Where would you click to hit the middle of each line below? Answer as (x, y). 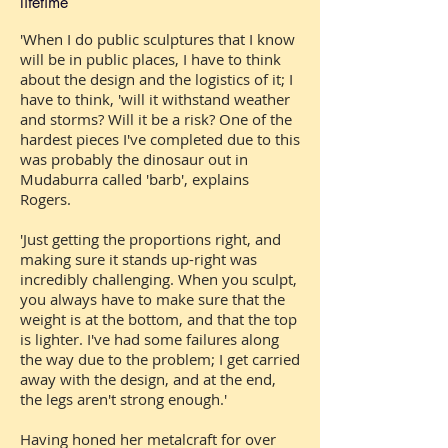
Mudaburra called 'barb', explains (134, 178)
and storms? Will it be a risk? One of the (156, 118)
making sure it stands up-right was (138, 258)
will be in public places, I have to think (150, 58)
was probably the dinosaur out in (134, 158)
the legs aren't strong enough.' (123, 398)
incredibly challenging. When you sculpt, (158, 278)
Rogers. (45, 198)
